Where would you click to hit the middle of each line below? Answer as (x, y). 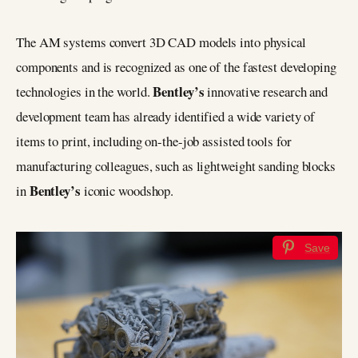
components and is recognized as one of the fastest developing (176, 67)
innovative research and (268, 92)
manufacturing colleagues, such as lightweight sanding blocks (176, 166)
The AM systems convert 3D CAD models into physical (161, 42)
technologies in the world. (85, 92)
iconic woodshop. (129, 191)
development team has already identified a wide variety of (166, 117)
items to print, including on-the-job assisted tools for (154, 141)
